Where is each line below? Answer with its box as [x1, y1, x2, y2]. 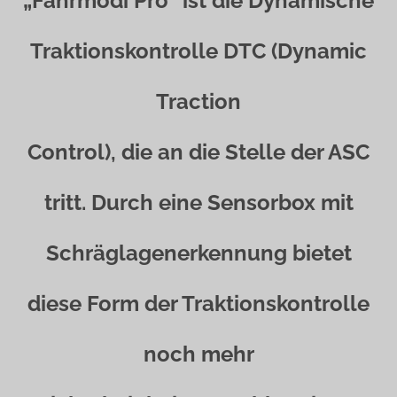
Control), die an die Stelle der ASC [27, 139, 370, 165]
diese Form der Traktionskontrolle [27, 291, 370, 316]
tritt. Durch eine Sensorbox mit [43, 190, 354, 215]
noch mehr [143, 341, 254, 367]
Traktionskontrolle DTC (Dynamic [30, 38, 367, 64]
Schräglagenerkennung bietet [45, 240, 352, 266]
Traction [156, 89, 241, 114]
